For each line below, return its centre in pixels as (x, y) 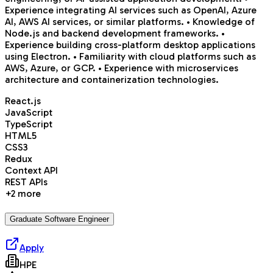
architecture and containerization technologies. (112, 80)
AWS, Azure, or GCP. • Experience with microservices (122, 68)
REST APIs (26, 182)
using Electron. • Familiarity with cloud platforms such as (130, 57)
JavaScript (29, 113)
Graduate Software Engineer (59, 219)
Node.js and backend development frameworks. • (115, 34)
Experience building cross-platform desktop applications (130, 45)
